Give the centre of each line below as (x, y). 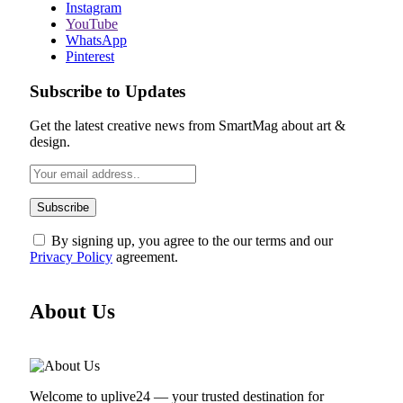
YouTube (92, 23)
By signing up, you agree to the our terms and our (190, 241)
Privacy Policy (71, 257)
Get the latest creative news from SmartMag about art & (188, 126)
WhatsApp (96, 40)
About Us (72, 311)
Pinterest (90, 56)
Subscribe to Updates (107, 91)
